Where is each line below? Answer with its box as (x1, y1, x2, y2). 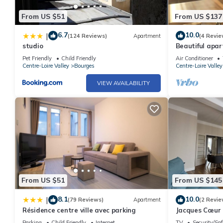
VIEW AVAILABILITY (97, 80, 150, 87)
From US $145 (174, 176, 222, 185)
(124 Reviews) (68, 32, 107, 39)
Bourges (74, 62, 95, 70)
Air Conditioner (175, 55, 213, 62)
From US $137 (174, 11, 222, 21)
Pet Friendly (22, 55, 52, 62)
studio (22, 42, 43, 50)
